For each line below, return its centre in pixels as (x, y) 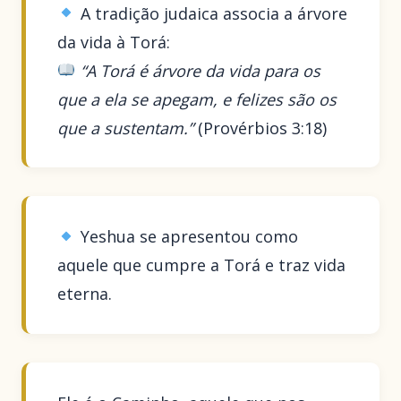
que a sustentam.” (126, 128)
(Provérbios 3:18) (260, 128)
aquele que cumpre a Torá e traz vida (202, 265)
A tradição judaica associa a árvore (211, 13)
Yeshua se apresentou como (187, 237)
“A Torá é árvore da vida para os (200, 70)
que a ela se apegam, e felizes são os (197, 99)
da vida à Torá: (114, 42)
